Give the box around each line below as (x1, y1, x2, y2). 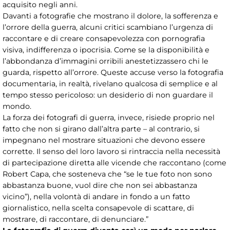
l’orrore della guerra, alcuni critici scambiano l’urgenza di (3, 22, 213, 32)
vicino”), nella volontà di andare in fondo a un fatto (3, 191, 190, 201)
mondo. (3, 101, 31, 111)
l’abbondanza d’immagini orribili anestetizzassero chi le (3, 56, 208, 66)
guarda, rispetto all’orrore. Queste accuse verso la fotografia (3, 67, 223, 77)
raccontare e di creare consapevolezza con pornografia (3, 33, 205, 43)
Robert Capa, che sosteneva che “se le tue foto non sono (3, 169, 212, 179)
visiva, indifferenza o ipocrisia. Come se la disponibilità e (3, 45, 209, 54)
